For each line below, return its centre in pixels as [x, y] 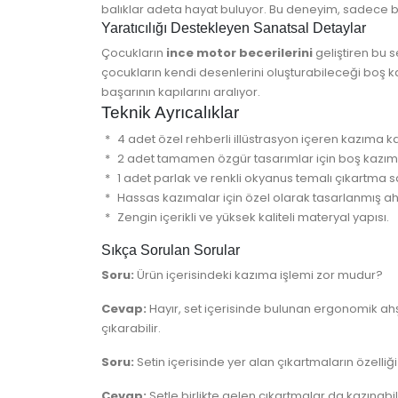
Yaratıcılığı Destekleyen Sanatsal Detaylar [234, 28]
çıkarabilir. [131, 329]
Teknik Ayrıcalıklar [170, 113]
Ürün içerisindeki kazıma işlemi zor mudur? [259, 275]
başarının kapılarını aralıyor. [181, 92]
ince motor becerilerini [239, 53]
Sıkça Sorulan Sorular [171, 251]
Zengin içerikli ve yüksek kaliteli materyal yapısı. [253, 218]
